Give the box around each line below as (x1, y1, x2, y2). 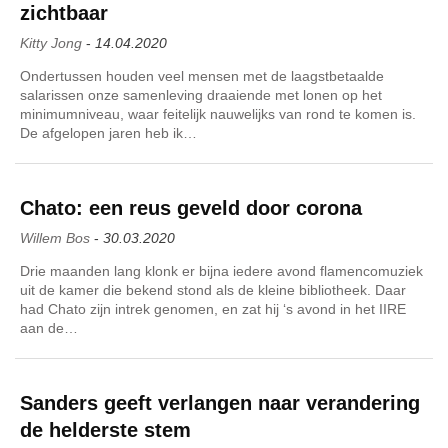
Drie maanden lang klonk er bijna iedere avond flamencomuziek (20, 262, 423, 279)
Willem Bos (20, 229, 90, 246)
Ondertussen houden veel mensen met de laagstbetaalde (20, 67, 384, 84)
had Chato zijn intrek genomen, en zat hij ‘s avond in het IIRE (20, 300, 406, 317)
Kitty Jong (20, 34, 82, 51)
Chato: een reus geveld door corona (20, 196, 362, 219)
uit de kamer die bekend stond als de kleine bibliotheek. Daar (20, 281, 406, 298)
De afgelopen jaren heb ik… (20, 124, 197, 141)
